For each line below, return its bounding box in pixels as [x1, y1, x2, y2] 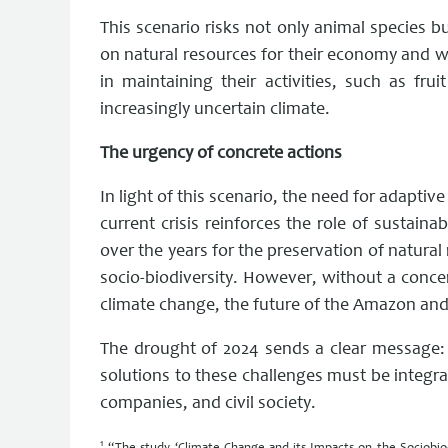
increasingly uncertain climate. [100, 100, 330, 119]
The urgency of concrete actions [100, 144, 342, 163]
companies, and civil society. [100, 394, 316, 413]
